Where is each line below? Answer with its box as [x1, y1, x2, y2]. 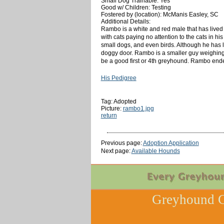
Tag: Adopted [100, 97, 136, 105]
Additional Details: [100, 17, 150, 25]
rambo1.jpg [122, 104, 154, 112]
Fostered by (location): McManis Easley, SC [100, 10, 218, 18]
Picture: [100, 104, 123, 112]
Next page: [100, 147, 131, 154]
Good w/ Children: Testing [100, 3, 171, 11]
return [100, 111, 117, 119]
